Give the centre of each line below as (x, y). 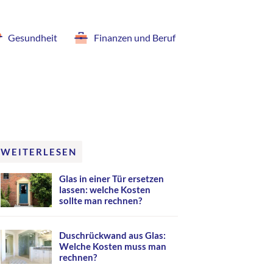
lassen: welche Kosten (105, 189)
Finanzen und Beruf (135, 37)
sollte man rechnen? (101, 200)
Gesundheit (33, 37)
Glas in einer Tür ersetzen (112, 178)
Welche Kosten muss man (113, 246)
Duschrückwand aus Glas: (112, 235)
